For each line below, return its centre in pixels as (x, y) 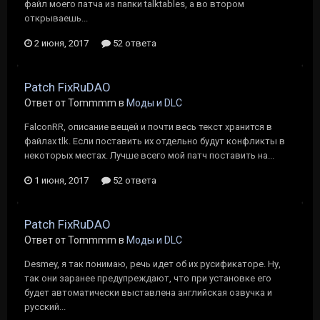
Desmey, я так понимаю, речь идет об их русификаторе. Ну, (152, 264)
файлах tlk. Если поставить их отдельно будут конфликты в (155, 141)
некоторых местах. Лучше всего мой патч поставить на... (149, 155)
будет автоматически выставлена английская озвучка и (148, 292)
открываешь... (56, 18)
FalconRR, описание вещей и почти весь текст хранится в (148, 127)
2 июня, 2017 (61, 43)
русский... (45, 307)
